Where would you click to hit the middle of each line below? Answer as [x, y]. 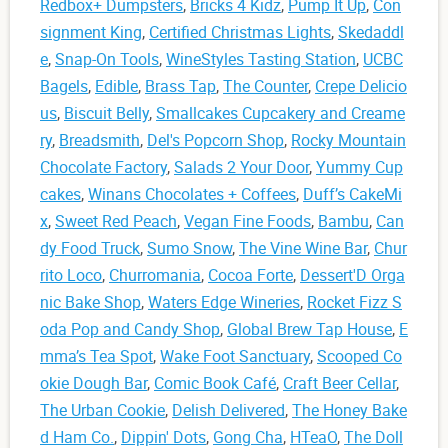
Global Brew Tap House [309, 328]
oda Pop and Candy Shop [130, 328]
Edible [116, 85]
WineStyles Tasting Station [261, 58]
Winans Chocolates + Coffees [192, 193]
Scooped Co [359, 355]
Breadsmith [99, 139]
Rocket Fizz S [354, 301]
